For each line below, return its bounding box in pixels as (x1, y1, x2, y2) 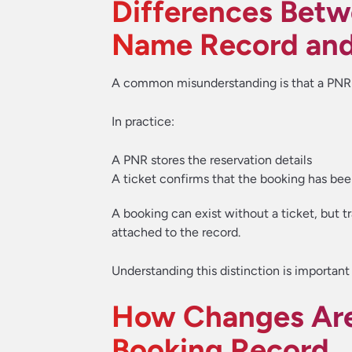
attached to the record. (112, 225, 240, 240)
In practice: (112, 114, 174, 129)
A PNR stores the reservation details (112, 152, 312, 167)
